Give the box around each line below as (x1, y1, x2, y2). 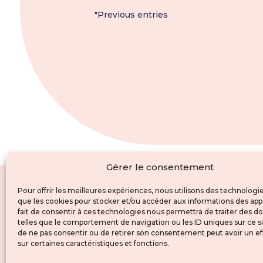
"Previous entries (95, 9, 168, 21)
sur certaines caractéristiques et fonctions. (18, 239, 169, 248)
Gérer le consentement (106, 161, 214, 173)
